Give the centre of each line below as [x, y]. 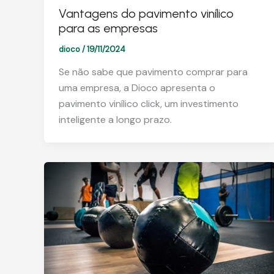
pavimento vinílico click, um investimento [149, 104]
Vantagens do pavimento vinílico [146, 13]
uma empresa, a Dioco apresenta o [137, 88]
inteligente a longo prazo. [115, 120]
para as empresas [108, 28]
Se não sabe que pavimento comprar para [153, 72]
